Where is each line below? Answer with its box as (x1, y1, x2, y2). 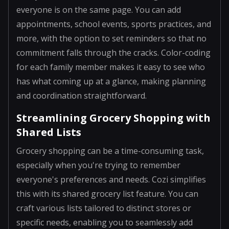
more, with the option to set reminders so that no (16, 32, 207, 44)
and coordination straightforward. (16, 89, 147, 101)
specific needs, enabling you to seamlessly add (16, 216, 193, 228)
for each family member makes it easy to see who (16, 61, 205, 73)
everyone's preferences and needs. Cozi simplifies (16, 173, 206, 185)
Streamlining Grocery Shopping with (16, 110, 211, 125)
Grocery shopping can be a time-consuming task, (16, 145, 204, 156)
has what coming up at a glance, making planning (16, 75, 206, 87)
